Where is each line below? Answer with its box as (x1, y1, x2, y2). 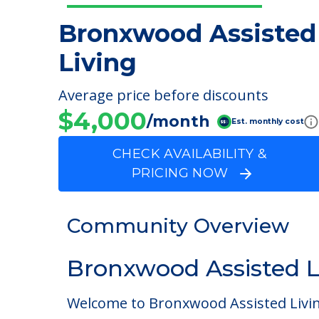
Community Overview (67, 270, 289, 294)
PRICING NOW (131, 165, 241, 181)
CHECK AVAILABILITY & (112, 146, 272, 162)
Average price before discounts (58, 85, 268, 105)
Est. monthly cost (231, 116, 304, 126)
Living (58, 48, 137, 78)
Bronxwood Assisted (58, 19, 316, 48)
